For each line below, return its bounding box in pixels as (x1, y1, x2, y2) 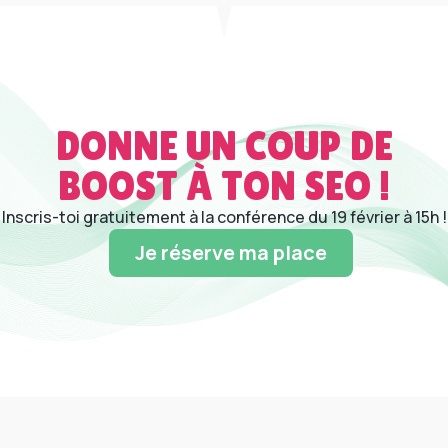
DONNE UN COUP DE (55, 123, 393, 170)
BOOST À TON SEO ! (58, 163, 390, 210)
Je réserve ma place (135, 239, 327, 267)
